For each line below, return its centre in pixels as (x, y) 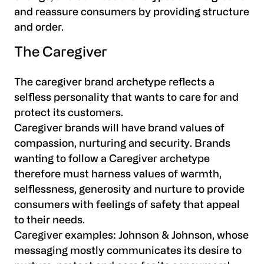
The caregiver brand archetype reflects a (114, 83)
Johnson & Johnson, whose (184, 236)
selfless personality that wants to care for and (126, 98)
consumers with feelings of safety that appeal (127, 206)
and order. (39, 28)
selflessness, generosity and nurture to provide (129, 190)
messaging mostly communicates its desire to (128, 252)
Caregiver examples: (66, 236)
